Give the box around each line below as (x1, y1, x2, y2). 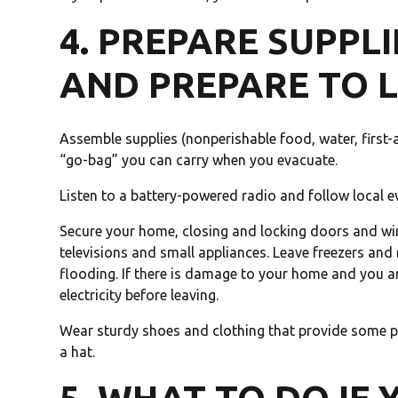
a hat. (60, 344, 96, 361)
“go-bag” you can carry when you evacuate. (60, 152, 338, 169)
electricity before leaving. (60, 287, 219, 304)
